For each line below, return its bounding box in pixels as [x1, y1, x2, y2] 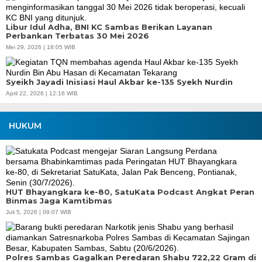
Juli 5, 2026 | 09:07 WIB [6, 208, 71, 215]
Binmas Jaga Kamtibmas [6, 195, 112, 205]
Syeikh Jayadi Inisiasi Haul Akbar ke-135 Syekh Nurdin [6, 77, 233, 87]
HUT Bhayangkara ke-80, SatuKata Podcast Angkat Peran [6, 187, 254, 196]
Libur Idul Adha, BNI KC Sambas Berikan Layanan [6, 22, 212, 32]
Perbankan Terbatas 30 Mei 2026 [6, 30, 149, 40]
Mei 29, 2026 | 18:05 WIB [6, 43, 75, 50]
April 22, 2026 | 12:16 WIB [6, 89, 78, 96]
